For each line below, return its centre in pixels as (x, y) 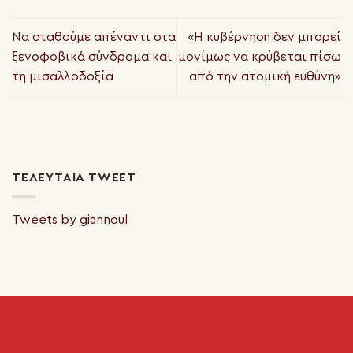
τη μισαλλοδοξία (63, 77)
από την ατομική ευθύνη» (265, 77)
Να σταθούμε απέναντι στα (94, 37)
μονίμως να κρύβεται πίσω (260, 57)
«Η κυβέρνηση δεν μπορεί (264, 37)
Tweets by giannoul (70, 220)
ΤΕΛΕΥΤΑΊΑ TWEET (74, 177)
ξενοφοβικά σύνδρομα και (92, 57)
